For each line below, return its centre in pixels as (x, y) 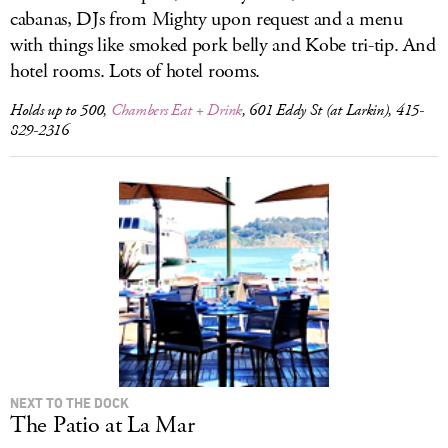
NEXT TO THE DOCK (69, 402)
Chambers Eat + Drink (176, 110)
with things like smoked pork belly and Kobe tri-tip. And (223, 45)
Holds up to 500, (60, 110)
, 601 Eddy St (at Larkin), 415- (332, 110)
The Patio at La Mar (102, 425)
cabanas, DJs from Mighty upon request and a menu (206, 19)
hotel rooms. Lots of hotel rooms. (135, 71)
